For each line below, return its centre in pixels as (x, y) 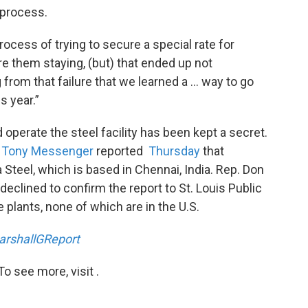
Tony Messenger (47, 151)
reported (121, 151)
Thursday (174, 151)
